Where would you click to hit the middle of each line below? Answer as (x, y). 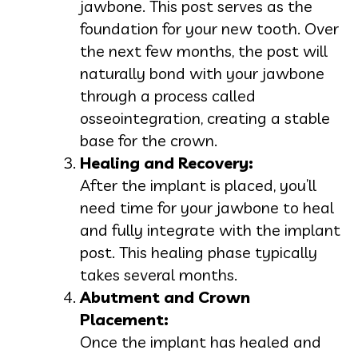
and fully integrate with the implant (210, 229)
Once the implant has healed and (201, 341)
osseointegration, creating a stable (205, 117)
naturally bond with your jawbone (202, 73)
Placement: (124, 319)
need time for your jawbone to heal (207, 207)
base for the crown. (149, 140)
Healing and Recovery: (167, 162)
